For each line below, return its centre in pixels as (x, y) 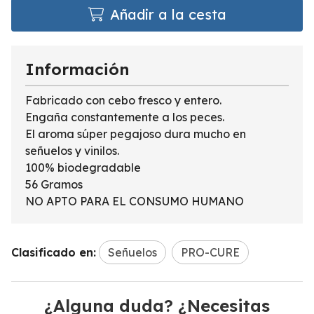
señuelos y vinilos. (72, 151)
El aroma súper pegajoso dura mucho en (136, 134)
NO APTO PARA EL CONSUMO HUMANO (135, 202)
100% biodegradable (83, 168)
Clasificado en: (54, 253)
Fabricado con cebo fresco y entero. (123, 101)
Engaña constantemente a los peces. (125, 117)
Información (77, 69)
